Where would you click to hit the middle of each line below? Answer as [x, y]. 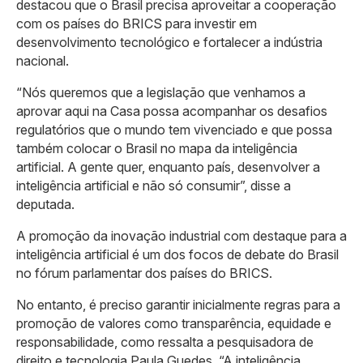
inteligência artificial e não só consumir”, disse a [154, 186]
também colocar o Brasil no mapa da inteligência [157, 149]
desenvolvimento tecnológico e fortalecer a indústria [169, 43]
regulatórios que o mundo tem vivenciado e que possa [174, 130]
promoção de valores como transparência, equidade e [174, 324]
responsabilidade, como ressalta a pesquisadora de [165, 342]
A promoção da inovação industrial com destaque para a [181, 236]
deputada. [45, 205]
